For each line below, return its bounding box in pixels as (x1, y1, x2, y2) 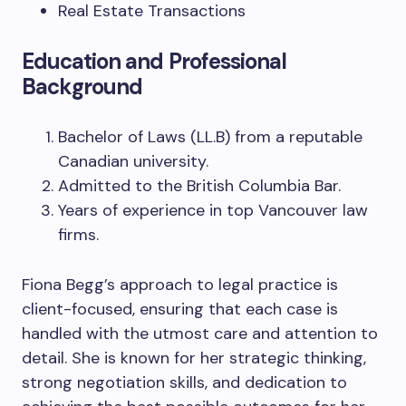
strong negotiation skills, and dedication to (22, 372, 347, 393)
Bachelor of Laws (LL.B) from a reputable (58, 126, 362, 148)
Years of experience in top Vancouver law (58, 199, 368, 221)
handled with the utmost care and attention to (22, 323, 378, 344)
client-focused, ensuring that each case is (22, 298, 338, 320)
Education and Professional (22, 47, 287, 75)
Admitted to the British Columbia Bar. (58, 175, 341, 197)
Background (22, 72, 143, 101)
